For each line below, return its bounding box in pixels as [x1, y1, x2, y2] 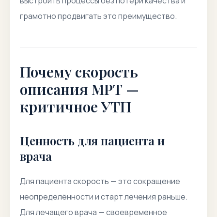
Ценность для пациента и [20, 133, 165, 148]
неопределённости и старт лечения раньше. [20, 191, 187, 202]
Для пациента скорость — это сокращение [20, 176, 180, 186]
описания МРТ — [20, 79, 139, 99]
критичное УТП [20, 97, 131, 116]
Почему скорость [20, 62, 138, 81]
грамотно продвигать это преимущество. [20, 11, 177, 21]
